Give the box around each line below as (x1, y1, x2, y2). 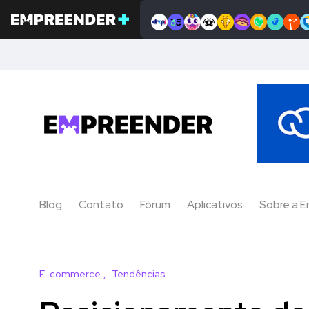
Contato (79, 197, 123, 212)
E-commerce (39, 268, 101, 281)
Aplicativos (187, 197, 243, 212)
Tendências (112, 268, 166, 281)
